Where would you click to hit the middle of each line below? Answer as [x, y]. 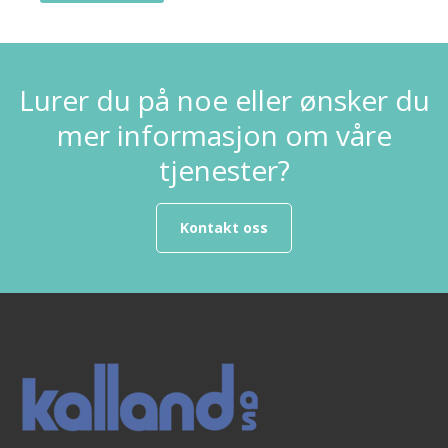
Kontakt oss [224, 228]
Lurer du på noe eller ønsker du [224, 100]
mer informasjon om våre [224, 135]
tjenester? [224, 170]
